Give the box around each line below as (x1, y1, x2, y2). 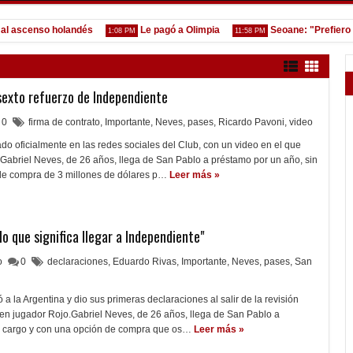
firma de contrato (28, 117, 100, 128)
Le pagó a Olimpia (117, 24, 197, 35)
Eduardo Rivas (113, 256, 176, 267)
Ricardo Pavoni (218, 117, 284, 128)
